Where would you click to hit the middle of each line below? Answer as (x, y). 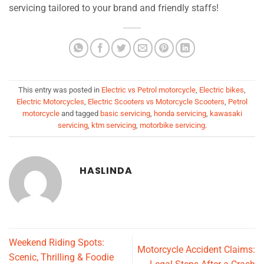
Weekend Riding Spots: (57, 242)
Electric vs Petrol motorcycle (148, 90)
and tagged (80, 114)
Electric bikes (222, 90)
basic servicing (125, 114)
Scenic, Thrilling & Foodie (61, 257)
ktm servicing (113, 126)
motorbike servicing (172, 126)
